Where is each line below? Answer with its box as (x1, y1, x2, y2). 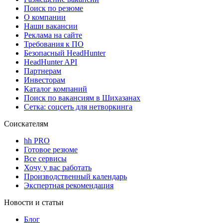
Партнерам (24, 66, 61, 75)
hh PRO (24, 136, 50, 145)
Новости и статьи (4, 198, 64, 207)
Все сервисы (24, 154, 67, 163)
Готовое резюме (24, 145, 78, 154)
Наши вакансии (24, 21, 78, 30)
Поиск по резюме (24, 3, 83, 12)
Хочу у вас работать (24, 163, 92, 172)
